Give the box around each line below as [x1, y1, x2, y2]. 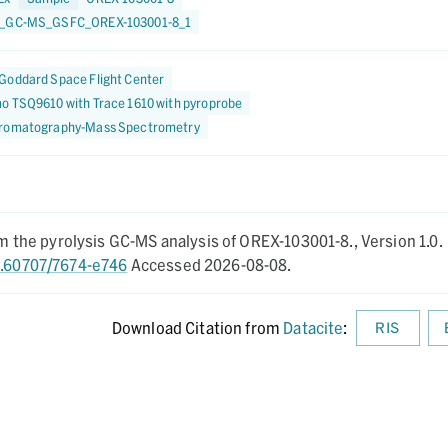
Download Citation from [111, 318, 281, 337]
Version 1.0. [360, 231, 443, 250]
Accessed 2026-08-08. [127, 255, 292, 274]
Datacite [283, 318, 344, 337]
